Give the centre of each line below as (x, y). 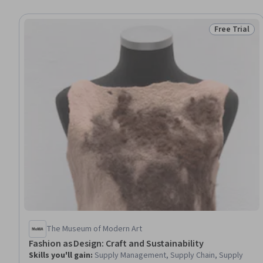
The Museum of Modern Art (94, 229)
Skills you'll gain (60, 255)
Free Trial (232, 29)
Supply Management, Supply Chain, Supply (169, 255)
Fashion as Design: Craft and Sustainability (116, 243)
